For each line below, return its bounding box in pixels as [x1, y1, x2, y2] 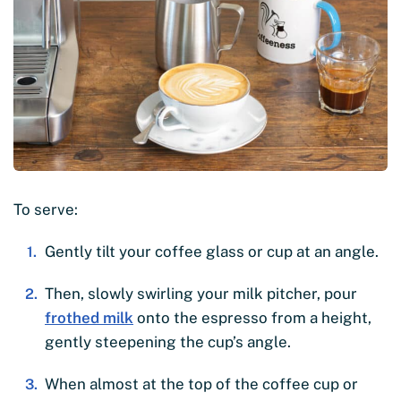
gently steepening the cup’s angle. [45, 333, 291, 352]
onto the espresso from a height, [133, 309, 371, 328]
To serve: [13, 200, 78, 219]
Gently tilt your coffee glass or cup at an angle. [45, 243, 379, 261]
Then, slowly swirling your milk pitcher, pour [45, 285, 357, 303]
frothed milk [45, 309, 133, 328]
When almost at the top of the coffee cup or [45, 375, 358, 394]
